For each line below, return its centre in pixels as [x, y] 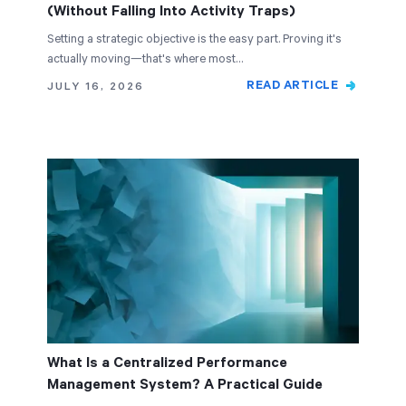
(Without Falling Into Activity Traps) [171, 11]
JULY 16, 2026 [96, 87]
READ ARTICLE [292, 86]
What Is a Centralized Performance [167, 363]
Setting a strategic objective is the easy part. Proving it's [194, 39]
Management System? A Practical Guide [185, 385]
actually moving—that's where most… [145, 59]
